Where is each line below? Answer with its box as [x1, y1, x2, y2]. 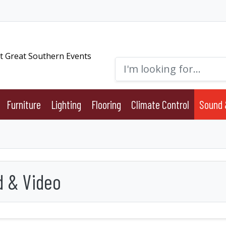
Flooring [91, 97, 121, 111]
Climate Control [131, 97, 189, 111]
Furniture [6, 97, 41, 111]
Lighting [50, 97, 81, 111]
